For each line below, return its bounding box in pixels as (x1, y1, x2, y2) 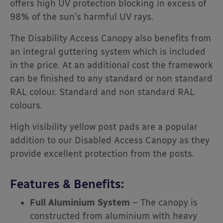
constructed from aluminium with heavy (30, 211, 197, 222)
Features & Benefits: (10, 177, 124, 192)
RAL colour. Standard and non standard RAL (10, 87, 195, 98)
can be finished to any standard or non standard (10, 73, 213, 85)
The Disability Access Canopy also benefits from (10, 33, 211, 44)
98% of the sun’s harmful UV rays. (10, 11, 153, 23)
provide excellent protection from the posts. (10, 148, 194, 160)
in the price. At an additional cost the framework (10, 60, 213, 71)
